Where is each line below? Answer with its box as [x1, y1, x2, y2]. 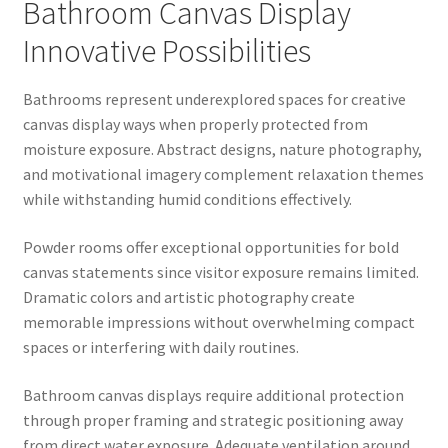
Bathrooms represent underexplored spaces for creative [22, 89, 406, 110]
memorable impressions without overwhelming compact [22, 311, 415, 332]
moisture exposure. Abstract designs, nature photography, [22, 139, 422, 160]
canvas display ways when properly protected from [22, 114, 368, 135]
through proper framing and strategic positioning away [22, 409, 403, 430]
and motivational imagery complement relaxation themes [22, 164, 424, 185]
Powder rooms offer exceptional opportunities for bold [22, 236, 399, 257]
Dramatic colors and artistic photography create [22, 286, 355, 307]
